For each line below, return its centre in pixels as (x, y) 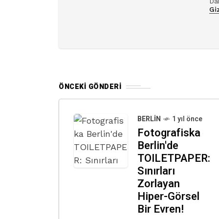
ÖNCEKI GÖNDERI (90, 87)
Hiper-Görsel (168, 197)
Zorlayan (159, 184)
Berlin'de (158, 146)
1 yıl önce (187, 119)
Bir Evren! (161, 209)
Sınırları (156, 171)
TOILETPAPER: (174, 158)
